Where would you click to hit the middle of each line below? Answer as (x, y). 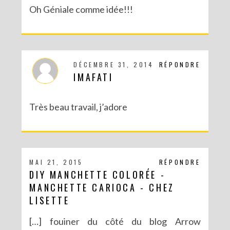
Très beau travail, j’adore (79, 107)
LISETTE (50, 200)
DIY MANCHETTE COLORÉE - (98, 175)
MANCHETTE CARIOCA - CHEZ (102, 188)
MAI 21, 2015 (56, 162)
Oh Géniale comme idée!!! (81, 9)
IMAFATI (93, 77)
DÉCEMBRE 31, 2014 (114, 65)
